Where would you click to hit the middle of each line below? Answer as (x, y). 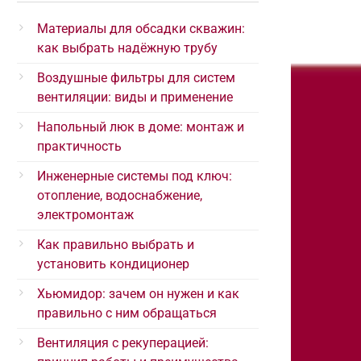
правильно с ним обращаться (127, 313)
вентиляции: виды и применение (135, 97)
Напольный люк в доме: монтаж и (141, 127)
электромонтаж (85, 215)
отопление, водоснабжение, (120, 195)
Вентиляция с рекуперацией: (123, 343)
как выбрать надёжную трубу (127, 48)
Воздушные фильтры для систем (136, 78)
